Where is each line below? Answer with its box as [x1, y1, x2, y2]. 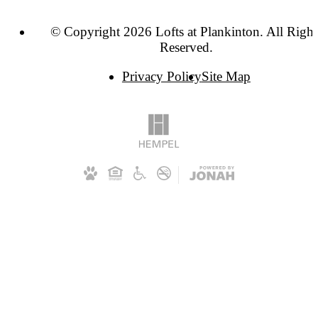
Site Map [201, 69, 251, 84]
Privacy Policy [121, 69, 202, 84]
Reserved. [159, 39, 213, 55]
